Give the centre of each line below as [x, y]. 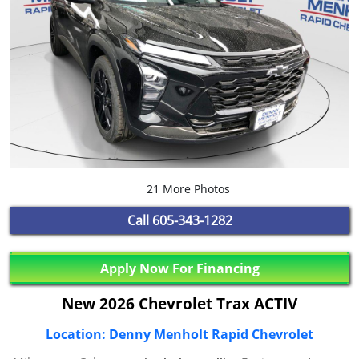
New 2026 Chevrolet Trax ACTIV [179, 304]
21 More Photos [186, 189]
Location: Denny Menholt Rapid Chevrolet [179, 335]
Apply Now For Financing [179, 268]
